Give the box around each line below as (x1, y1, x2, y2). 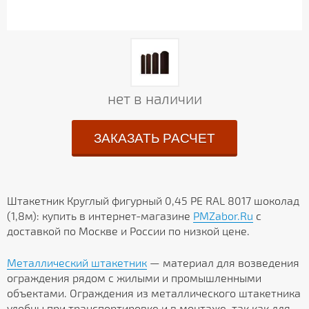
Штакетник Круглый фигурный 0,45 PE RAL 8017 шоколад (7, 194, 299, 208)
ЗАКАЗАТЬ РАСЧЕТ (94, 131, 215, 146)
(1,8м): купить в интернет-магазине (7, 209, 193, 223)
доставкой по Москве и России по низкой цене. (7, 224, 250, 238)
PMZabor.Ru (193, 209, 253, 223)
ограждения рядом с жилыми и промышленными (7, 271, 261, 285)
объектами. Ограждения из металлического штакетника (7, 286, 301, 300)
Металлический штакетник (7, 256, 147, 270)
